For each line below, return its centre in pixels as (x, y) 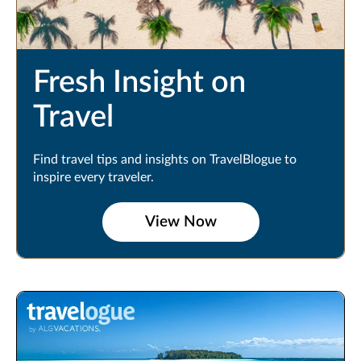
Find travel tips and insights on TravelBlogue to (165, 160)
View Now (180, 222)
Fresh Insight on (139, 83)
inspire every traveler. (93, 178)
